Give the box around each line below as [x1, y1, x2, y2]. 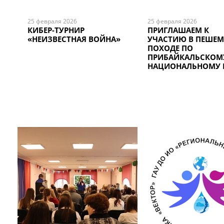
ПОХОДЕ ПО [147, 43, 193, 53]
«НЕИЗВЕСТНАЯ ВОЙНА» [27, 34, 120, 44]
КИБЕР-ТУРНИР [27, 25, 84, 35]
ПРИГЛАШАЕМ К [147, 25, 209, 35]
